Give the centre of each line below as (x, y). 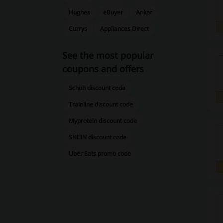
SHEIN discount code (98, 137)
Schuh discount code (97, 88)
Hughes (79, 12)
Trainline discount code (101, 104)
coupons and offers (103, 69)
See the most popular (108, 55)
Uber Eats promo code (100, 154)
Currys (78, 29)
